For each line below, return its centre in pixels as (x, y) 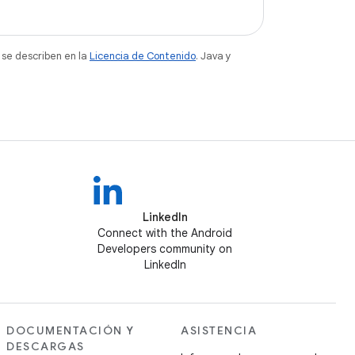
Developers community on (165, 249)
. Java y (214, 56)
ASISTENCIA (219, 330)
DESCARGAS (46, 346)
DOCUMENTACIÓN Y (71, 330)
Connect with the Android (165, 233)
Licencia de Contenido (143, 56)
